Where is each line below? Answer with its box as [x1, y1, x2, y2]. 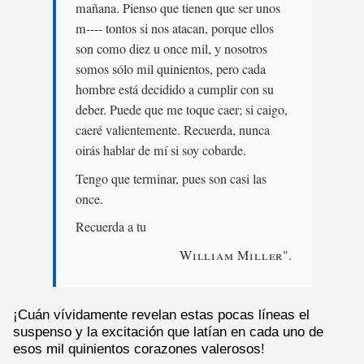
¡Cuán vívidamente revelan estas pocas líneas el [13, 307, 310, 323]
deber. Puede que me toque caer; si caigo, [75, 100, 288, 119]
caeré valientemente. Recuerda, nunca [75, 120, 270, 139]
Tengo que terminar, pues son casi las [75, 169, 266, 188]
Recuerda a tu [75, 218, 146, 236]
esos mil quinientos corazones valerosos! [13, 341, 265, 357]
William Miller [179, 245, 284, 264]
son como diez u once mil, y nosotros [75, 39, 267, 58]
